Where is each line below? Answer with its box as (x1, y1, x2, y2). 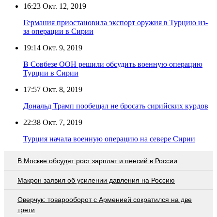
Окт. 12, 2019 (41, 2, 86, 11)
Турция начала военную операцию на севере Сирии (23, 135, 195, 143)
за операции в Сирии (23, 27, 93, 36)
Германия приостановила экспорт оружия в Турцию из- (23, 18, 208, 27)
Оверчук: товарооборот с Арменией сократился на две (17, 196, 192, 204)
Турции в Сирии (23, 69, 78, 77)
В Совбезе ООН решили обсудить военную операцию (23, 60, 202, 69)
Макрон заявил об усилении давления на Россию (17, 176, 175, 185)
